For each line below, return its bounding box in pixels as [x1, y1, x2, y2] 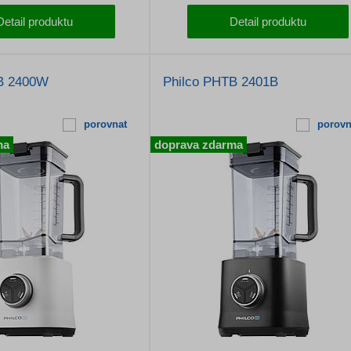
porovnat [83, 118, 127, 130]
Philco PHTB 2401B [163, 74, 278, 89]
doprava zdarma [154, 138, 243, 151]
